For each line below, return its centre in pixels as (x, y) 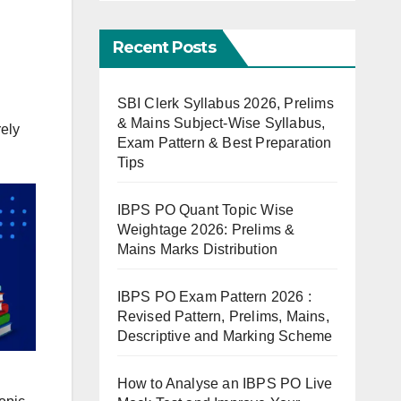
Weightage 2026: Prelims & (206, 229)
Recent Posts (164, 47)
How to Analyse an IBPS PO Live (225, 383)
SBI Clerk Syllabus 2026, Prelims (225, 103)
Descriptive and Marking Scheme (225, 336)
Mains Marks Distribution (197, 249)
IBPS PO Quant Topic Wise (205, 209)
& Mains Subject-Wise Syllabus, (221, 123)
